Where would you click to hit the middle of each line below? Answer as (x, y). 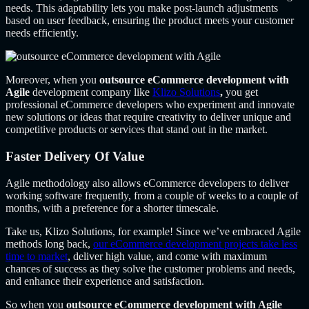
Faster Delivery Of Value (75, 157)
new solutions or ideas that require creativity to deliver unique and (148, 117)
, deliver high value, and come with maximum (167, 256)
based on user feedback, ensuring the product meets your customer (150, 21)
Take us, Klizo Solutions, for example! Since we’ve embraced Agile (153, 231)
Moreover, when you (52, 80)
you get (242, 92)
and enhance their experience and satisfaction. (105, 281)
